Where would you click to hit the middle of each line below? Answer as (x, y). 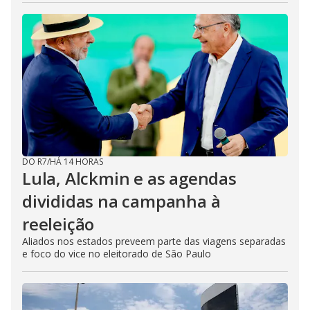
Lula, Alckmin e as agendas (129, 178)
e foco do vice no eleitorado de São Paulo (117, 254)
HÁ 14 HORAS (76, 162)
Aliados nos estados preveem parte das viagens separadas (154, 241)
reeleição (58, 224)
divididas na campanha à (121, 201)
